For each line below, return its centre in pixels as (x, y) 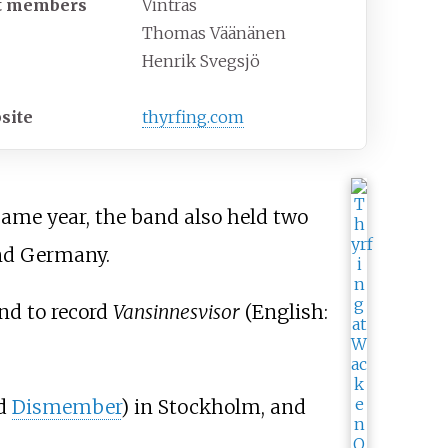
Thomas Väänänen (214, 33)
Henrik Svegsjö (201, 61)
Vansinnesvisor (176, 311)
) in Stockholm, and (213, 406)
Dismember (66, 406)
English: (289, 311)
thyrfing (175, 117)
